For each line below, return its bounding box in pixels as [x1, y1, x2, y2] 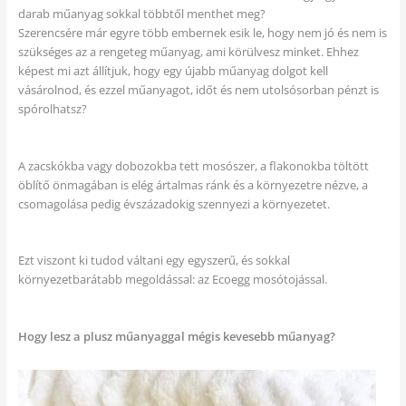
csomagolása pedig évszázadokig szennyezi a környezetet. [17, 195, 330, 212]
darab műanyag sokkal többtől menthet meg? [17, 5, 266, 23]
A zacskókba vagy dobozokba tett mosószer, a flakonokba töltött [17, 157, 369, 174]
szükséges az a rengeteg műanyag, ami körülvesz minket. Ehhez [17, 43, 359, 61]
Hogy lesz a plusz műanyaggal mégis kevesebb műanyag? [17, 327, 335, 344]
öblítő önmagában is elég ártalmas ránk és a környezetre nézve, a [17, 176, 368, 193]
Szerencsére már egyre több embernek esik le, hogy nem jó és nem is [17, 24, 387, 42]
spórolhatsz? [17, 101, 87, 118]
